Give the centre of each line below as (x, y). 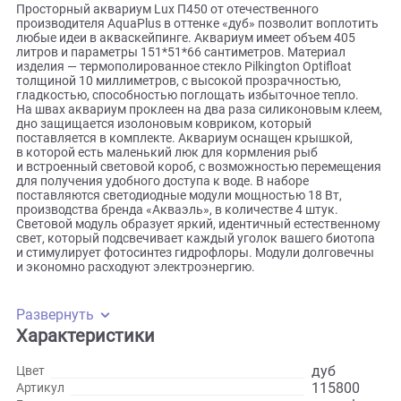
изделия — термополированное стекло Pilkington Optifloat (205, 163)
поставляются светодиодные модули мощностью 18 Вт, (199, 306)
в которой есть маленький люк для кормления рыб (186, 259)
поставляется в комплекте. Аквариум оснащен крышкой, (205, 243)
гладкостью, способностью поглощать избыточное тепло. (209, 195)
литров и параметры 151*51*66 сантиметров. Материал (201, 147)
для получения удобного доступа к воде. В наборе (181, 290)
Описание (65, 48)
